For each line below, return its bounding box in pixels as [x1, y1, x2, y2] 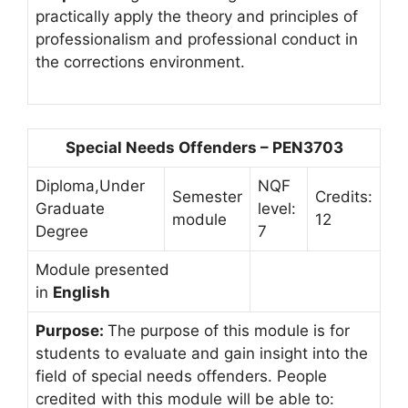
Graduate [36, 199, 105, 218]
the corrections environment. [36, 52, 245, 71]
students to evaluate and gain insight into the [36, 343, 368, 362]
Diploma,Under [36, 176, 145, 195]
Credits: [315, 187, 372, 206]
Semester [172, 187, 242, 206]
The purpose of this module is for [107, 321, 350, 340]
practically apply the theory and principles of [36, 6, 358, 25]
